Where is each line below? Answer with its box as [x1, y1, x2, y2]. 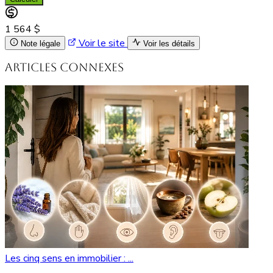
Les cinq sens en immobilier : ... [5, 251, 133, 265]
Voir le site [76, 36, 127, 50]
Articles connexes [5, 61, 124, 74]
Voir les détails [143, 38, 195, 48]
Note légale [21, 38, 60, 48]
